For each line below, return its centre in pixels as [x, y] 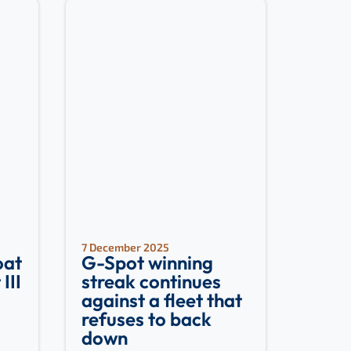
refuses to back [146, 319]
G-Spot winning [147, 262]
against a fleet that [161, 300]
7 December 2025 [125, 247]
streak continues [151, 281]
